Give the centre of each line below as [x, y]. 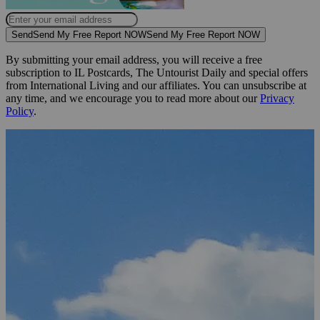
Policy [20, 111]
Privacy [277, 98]
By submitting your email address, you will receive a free [134, 59]
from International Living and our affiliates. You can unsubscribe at [156, 85]
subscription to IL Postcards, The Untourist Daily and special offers [157, 72]
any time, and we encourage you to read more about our [133, 98]
